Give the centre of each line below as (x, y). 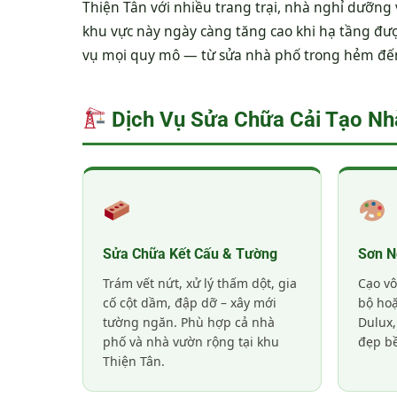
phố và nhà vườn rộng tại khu (191, 341)
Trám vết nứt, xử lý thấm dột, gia (200, 283)
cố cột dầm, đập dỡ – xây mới (190, 302)
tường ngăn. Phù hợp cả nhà (189, 322)
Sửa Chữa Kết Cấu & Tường (190, 253)
